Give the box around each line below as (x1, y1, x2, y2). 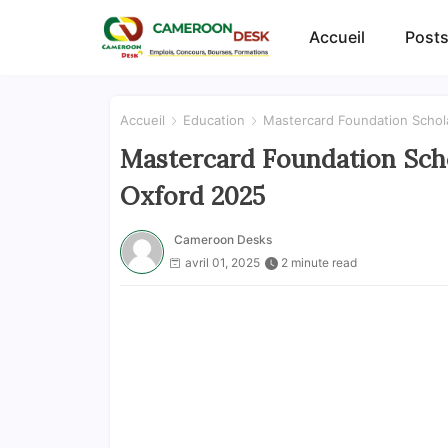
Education (182, 112, 245, 128)
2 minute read (280, 254, 357, 270)
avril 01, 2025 (184, 254, 260, 270)
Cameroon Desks (173, 231, 272, 247)
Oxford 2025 (119, 179, 265, 212)
